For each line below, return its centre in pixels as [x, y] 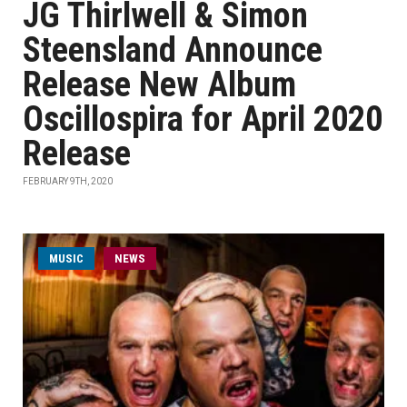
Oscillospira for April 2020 [203, 119]
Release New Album [159, 84]
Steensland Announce [173, 50]
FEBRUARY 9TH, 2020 [68, 181]
